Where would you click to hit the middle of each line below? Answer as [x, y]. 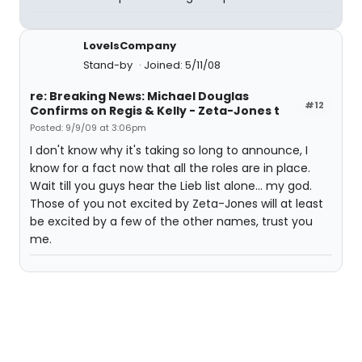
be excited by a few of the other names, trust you [171, 221]
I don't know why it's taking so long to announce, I [169, 150]
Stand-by [109, 65]
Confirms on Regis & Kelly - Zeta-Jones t [155, 111]
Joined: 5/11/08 [182, 65]
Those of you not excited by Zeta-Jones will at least [177, 204]
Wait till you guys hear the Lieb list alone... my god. [171, 186]
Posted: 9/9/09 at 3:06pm [88, 128]
